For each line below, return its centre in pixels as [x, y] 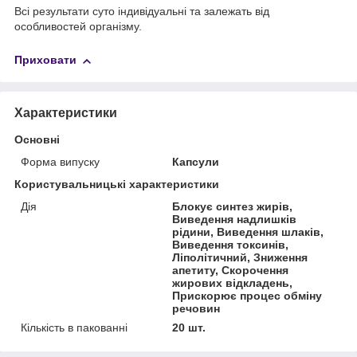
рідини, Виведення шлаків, [248, 231]
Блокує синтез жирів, [233, 206]
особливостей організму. [78, 27]
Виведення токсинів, [231, 244]
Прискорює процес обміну [247, 295]
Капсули [196, 161]
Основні [37, 139]
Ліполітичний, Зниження [240, 257]
